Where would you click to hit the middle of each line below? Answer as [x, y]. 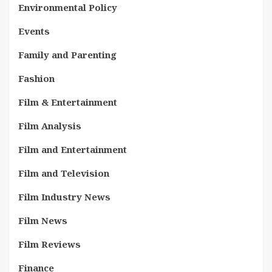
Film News [43, 220]
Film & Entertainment [68, 102]
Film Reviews [49, 244]
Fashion [36, 78]
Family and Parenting [67, 55]
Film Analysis [50, 126]
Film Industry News [64, 197]
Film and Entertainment [73, 149]
